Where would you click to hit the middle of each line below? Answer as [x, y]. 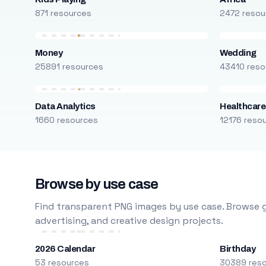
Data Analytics [65, 106]
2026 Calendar [65, 249]
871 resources [63, 13]
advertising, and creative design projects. [129, 221]
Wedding [238, 53]
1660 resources [66, 120]
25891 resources [69, 66]
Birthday [238, 249]
